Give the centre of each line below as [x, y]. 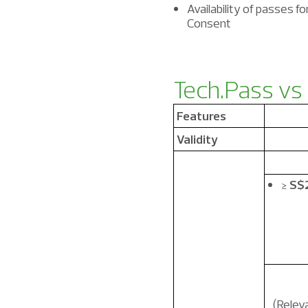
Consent [210, 23]
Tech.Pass [223, 89]
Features [201, 116]
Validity [197, 139]
